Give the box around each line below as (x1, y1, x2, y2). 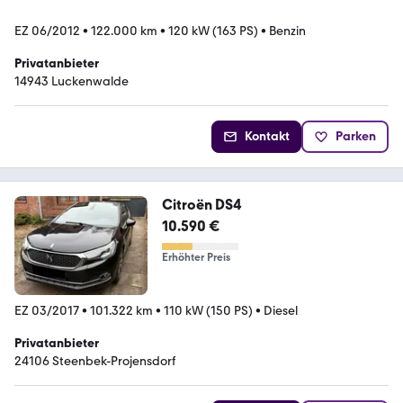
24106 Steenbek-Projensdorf (14, 354, 175, 370)
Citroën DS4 (161, 195, 242, 213)
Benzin (269, 22, 306, 39)
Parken (336, 128, 376, 144)
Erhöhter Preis (161, 250, 230, 264)
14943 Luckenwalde (14, 73, 129, 89)
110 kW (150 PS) (164, 303, 253, 319)
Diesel (264, 303, 298, 319)
